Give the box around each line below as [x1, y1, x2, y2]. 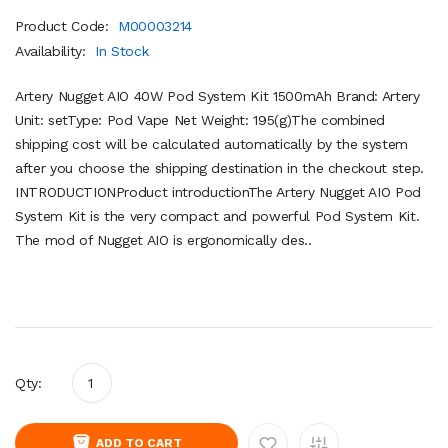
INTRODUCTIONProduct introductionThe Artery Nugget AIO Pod [15, 183, 422, 200]
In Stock [95, 42, 149, 59]
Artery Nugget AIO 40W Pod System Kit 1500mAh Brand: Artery [15, 87, 420, 104]
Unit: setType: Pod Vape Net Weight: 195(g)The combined [15, 111, 386, 128]
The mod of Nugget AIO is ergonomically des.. [15, 231, 312, 248]
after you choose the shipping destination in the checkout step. [15, 159, 424, 176]
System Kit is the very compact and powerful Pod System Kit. [15, 207, 420, 224]
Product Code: [15, 17, 114, 34]
